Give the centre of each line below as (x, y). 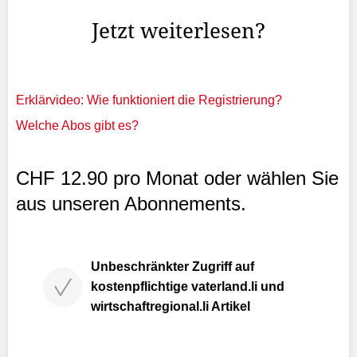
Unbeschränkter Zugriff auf (173, 267)
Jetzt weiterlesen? (178, 30)
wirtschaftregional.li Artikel (171, 306)
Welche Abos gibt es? (77, 126)
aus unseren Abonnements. (131, 204)
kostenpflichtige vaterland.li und (188, 286)
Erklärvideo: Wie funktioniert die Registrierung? (149, 100)
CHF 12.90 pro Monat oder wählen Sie (177, 178)
